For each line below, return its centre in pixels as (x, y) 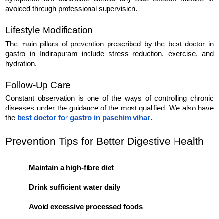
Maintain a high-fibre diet (72, 168)
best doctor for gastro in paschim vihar (84, 118)
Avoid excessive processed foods (86, 207)
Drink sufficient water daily (75, 187)
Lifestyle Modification (49, 30)
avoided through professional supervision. (72, 9)
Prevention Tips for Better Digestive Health (105, 142)
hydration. (21, 63)
